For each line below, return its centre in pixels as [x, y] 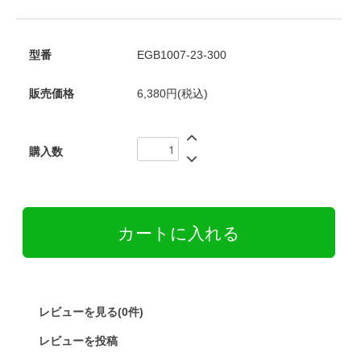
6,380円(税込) [172, 94]
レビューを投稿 [78, 341]
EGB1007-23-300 [181, 55]
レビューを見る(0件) [91, 312]
